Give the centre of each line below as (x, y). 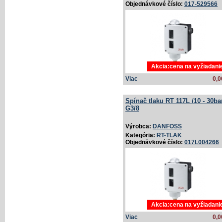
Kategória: (141, 136)
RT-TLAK (169, 136)
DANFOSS (167, 127)
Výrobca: (139, 127)
